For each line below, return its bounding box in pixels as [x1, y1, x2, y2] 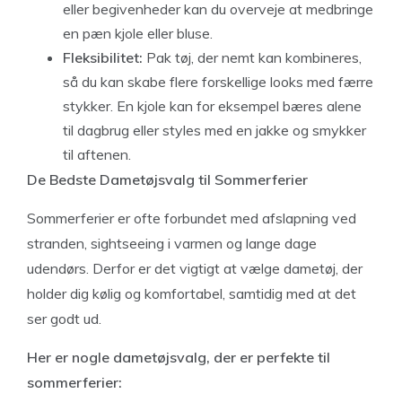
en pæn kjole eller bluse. [63, 23, 213, 42]
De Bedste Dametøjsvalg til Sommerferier [27, 170, 308, 188]
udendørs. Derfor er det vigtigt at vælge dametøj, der [27, 258, 363, 277]
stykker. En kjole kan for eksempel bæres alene [63, 96, 362, 115]
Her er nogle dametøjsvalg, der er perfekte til [27, 347, 330, 366]
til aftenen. [63, 144, 131, 163]
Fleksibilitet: [63, 48, 143, 66]
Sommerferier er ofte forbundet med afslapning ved [27, 208, 356, 227]
